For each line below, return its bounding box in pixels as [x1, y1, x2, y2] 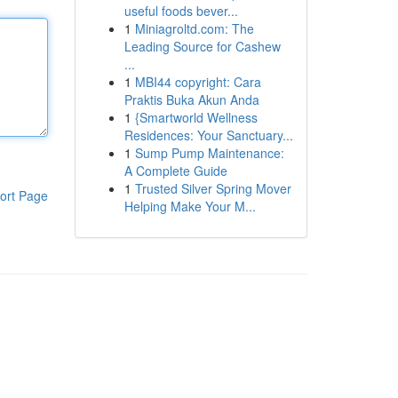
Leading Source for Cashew [123, 37, 281, 55]
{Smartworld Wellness [134, 108, 258, 126]
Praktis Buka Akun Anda [123, 91, 259, 108]
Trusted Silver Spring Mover [134, 179, 291, 197]
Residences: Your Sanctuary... [123, 126, 293, 144]
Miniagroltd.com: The [134, 20, 254, 37]
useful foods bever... [123, 2, 238, 20]
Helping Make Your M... [123, 197, 256, 215]
